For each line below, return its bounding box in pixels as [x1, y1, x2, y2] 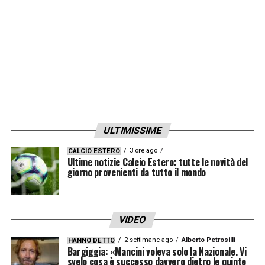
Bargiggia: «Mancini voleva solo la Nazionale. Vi [67, 244, 247, 259]
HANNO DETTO [67, 237, 115, 245]
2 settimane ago [124, 236, 173, 244]
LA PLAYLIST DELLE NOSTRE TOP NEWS [11, 17, 235, 31]
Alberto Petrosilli [181, 236, 235, 244]
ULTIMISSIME [102, 125, 163, 137]
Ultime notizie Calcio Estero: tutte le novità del [67, 155, 248, 170]
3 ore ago [129, 147, 157, 155]
